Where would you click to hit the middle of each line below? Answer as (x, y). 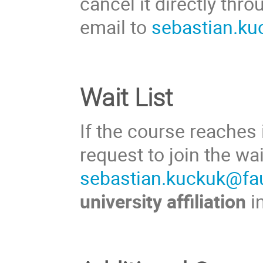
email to (114, 27)
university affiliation (163, 201)
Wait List (127, 97)
